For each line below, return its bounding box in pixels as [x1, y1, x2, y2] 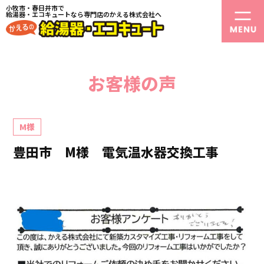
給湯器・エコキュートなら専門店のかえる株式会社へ [6, 9, 161, 19]
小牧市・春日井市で [6, 3, 64, 12]
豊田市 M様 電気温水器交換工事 [13, 142, 232, 161]
